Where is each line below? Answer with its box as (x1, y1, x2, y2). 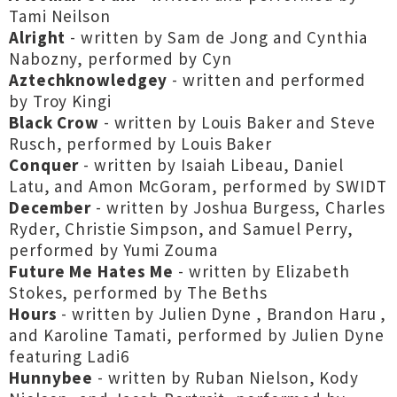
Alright (9, 27, 71, 48)
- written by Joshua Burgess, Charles (91, 197, 385, 218)
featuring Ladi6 (9, 346, 129, 367)
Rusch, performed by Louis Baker (9, 133, 272, 154)
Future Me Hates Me (9, 261, 175, 282)
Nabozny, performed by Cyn (9, 48, 232, 69)
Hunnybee (9, 367, 98, 388)
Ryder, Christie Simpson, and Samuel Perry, (9, 218, 354, 239)
